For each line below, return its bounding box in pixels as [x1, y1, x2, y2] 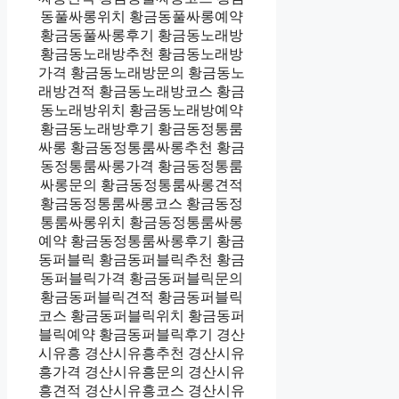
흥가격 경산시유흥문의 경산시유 [38, 363, 246, 379]
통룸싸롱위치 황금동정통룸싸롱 [40, 214, 244, 230]
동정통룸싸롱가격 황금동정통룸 [40, 158, 244, 174]
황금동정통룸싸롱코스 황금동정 [40, 195, 244, 211]
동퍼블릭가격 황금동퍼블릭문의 [40, 270, 244, 286]
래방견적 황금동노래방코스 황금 [38, 83, 246, 99]
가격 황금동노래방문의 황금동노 [38, 64, 246, 80]
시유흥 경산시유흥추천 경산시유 [38, 345, 246, 361]
